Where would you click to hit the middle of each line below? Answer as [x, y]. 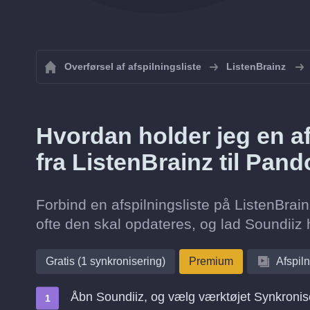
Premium [211, 261]
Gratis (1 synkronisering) [106, 261]
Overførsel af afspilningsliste [133, 66]
